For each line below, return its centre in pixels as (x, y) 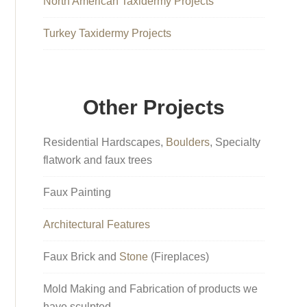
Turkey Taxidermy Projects (108, 33)
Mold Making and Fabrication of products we (151, 288)
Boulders (188, 142)
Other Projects (154, 107)
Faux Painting (77, 192)
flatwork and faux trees (98, 160)
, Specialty (235, 142)
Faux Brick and (82, 256)
